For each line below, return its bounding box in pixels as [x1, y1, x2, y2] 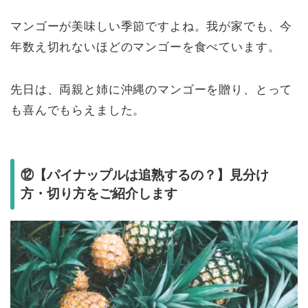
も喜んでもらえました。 [10, 104, 146, 118]
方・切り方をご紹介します [21, 186, 177, 201]
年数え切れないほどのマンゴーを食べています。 [10, 41, 280, 54]
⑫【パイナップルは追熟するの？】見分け [21, 167, 269, 182]
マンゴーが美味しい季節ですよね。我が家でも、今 [10, 20, 293, 34]
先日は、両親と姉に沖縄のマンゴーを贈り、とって [10, 83, 293, 97]
